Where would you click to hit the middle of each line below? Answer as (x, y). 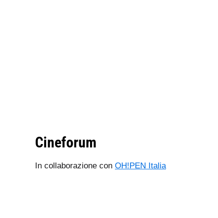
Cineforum (66, 142)
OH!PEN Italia (140, 166)
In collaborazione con (75, 166)
